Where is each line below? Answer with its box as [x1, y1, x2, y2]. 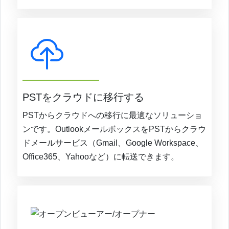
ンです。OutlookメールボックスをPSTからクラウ [22, 125, 206, 134]
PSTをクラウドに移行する [22, 91, 144, 103]
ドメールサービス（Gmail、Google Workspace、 [22, 139, 203, 148]
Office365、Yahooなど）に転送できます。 [22, 152, 179, 162]
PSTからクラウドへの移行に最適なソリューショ [22, 111, 202, 120]
